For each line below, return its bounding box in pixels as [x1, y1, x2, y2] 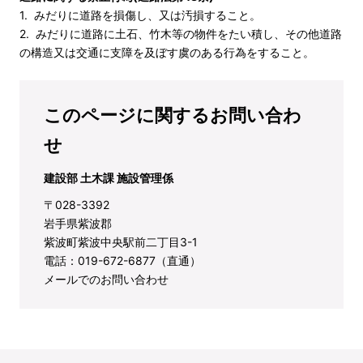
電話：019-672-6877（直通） [44, 254, 201, 267]
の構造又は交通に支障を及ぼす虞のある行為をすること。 [19, 45, 314, 59]
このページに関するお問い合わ [44, 105, 301, 126]
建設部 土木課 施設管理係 [44, 171, 173, 185]
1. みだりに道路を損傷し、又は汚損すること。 [19, 8, 261, 22]
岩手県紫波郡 [44, 216, 112, 230]
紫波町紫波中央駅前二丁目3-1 [44, 235, 198, 249]
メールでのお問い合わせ [44, 272, 169, 286]
